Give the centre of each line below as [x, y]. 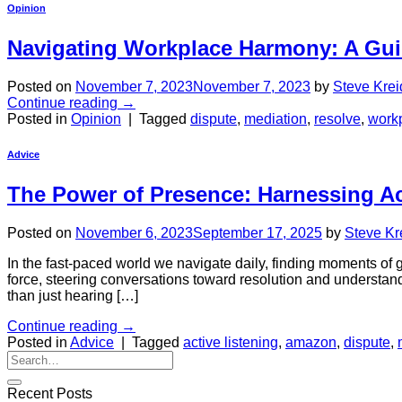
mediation [275, 118]
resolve [337, 118]
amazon [311, 343]
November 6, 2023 [134, 233]
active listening [231, 343]
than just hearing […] [73, 296]
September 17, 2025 [258, 233]
